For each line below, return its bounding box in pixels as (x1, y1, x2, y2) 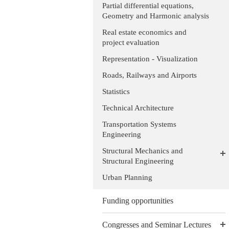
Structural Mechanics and (102, 147, 183, 155)
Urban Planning (102, 173, 152, 181)
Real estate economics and (102, 28, 187, 36)
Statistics (102, 87, 130, 96)
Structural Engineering (102, 157, 174, 165)
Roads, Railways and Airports (102, 71, 197, 79)
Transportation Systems (102, 120, 176, 128)
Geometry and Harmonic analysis (102, 12, 209, 20)
